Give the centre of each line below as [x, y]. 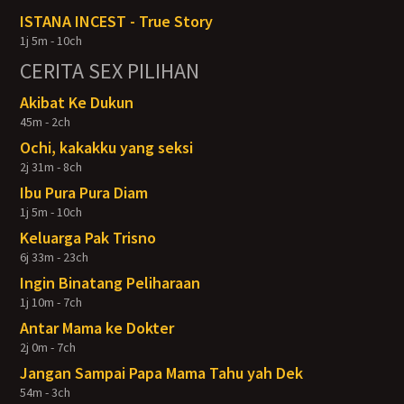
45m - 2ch [46, 122]
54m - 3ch [46, 392]
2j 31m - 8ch [51, 167]
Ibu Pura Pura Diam [84, 193]
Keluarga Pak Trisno [88, 238]
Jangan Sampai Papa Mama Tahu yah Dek [162, 373]
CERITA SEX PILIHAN [110, 71]
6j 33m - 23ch [55, 257]
